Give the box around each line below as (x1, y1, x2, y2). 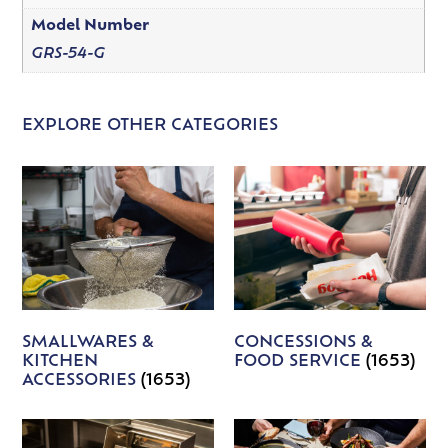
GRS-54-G (30, 47, 105, 63)
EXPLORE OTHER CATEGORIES (22, 118, 279, 135)
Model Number (30, 19, 149, 35)
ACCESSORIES (22, 372, 142, 389)
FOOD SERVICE (234, 353, 366, 370)
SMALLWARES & (22, 334, 155, 351)
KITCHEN (22, 353, 99, 370)
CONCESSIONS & (234, 334, 373, 351)
